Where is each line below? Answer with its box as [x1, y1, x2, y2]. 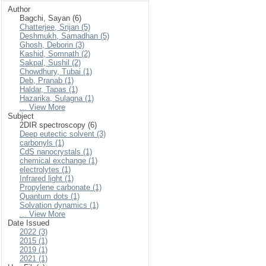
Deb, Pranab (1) [20, 76, 74, 85]
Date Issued [8, 218, 49, 227]
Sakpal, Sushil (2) [20, 58, 81, 67]
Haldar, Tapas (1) [20, 85, 78, 94]
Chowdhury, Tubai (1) [20, 67, 92, 76]
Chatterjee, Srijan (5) [20, 23, 90, 31]
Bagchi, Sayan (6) [20, 14, 81, 23]
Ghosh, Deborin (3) [20, 40, 84, 49]
